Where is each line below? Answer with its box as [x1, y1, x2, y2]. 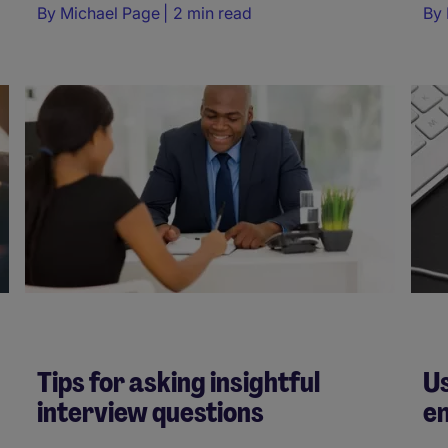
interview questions [37, 393, 264, 431]
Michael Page [60, 2, 160, 23]
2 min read [173, 2, 252, 23]
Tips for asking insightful [37, 363, 320, 401]
